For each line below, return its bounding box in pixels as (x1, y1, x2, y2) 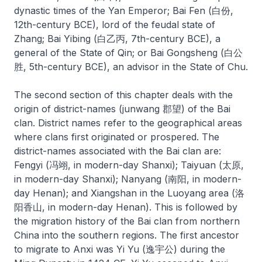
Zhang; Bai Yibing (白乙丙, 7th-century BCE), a (14, 33, 220, 44)
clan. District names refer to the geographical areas (14, 117, 242, 129)
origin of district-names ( (14, 103, 122, 115)
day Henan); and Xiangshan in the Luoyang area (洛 (14, 187, 244, 199)
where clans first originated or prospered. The (14, 131, 219, 143)
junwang (122, 103, 160, 115)
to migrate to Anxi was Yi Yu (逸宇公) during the (14, 243, 225, 255)
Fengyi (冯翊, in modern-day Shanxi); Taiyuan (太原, (14, 159, 244, 171)
